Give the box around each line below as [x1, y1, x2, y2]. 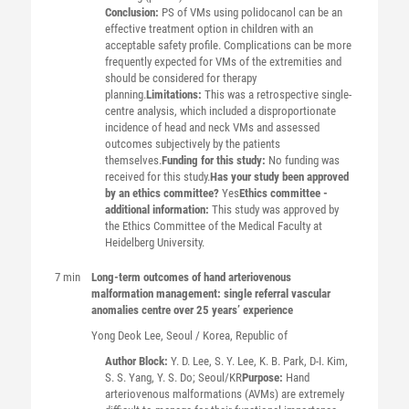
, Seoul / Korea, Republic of [160, 329, 288, 342]
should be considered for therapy [104, 71, 257, 85]
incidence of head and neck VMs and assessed [104, 121, 320, 134]
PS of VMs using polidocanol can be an [161, 5, 342, 19]
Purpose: [241, 371, 286, 384]
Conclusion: [104, 5, 162, 19]
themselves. [104, 153, 162, 167]
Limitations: [145, 88, 204, 101]
